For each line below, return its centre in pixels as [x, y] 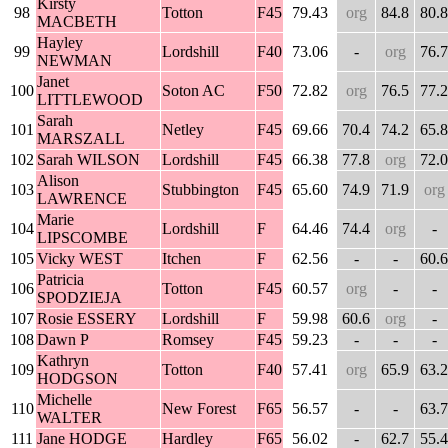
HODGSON [77, 379]
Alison [58, 181]
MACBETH [77, 22]
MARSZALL [81, 139]
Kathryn [63, 361]
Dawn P [63, 340]
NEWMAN [74, 61]
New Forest [199, 409]
